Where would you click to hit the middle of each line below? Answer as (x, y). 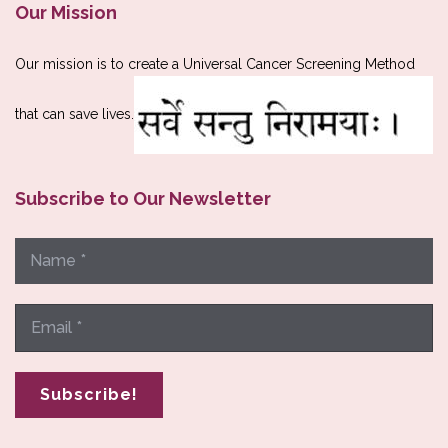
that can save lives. (74, 113)
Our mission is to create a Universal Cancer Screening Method (215, 64)
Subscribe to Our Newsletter (143, 199)
